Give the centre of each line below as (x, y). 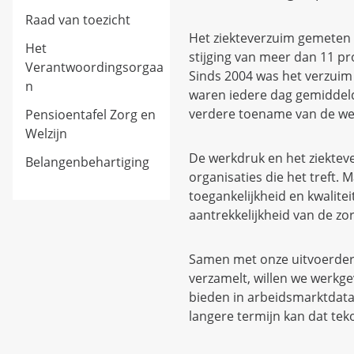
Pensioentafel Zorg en (90, 114)
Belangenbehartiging (87, 162)
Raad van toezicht (78, 19)
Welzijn (46, 133)
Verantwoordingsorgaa (94, 67)
